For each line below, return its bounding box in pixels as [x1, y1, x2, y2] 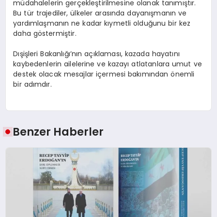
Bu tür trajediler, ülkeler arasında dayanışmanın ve [13, 8, 187, 18]
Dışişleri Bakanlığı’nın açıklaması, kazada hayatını [13, 48, 180, 59]
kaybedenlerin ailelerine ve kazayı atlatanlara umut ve [13, 59, 202, 69]
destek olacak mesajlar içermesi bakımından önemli [13, 69, 195, 79]
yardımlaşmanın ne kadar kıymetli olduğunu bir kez [13, 18, 191, 28]
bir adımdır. [13, 79, 52, 89]
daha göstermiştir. [13, 28, 77, 38]
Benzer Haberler [13, 124, 104, 140]
